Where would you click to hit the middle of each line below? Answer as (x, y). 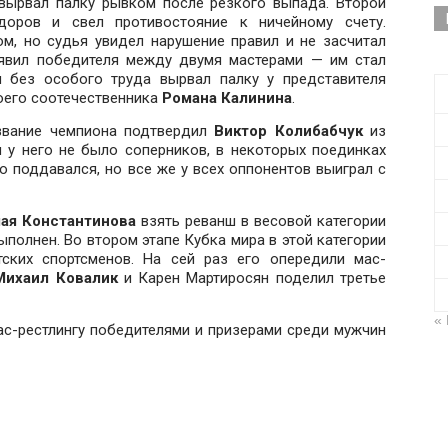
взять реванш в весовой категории (261, 221)
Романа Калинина (227, 98)
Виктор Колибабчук (288, 131)
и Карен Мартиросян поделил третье (252, 278)
